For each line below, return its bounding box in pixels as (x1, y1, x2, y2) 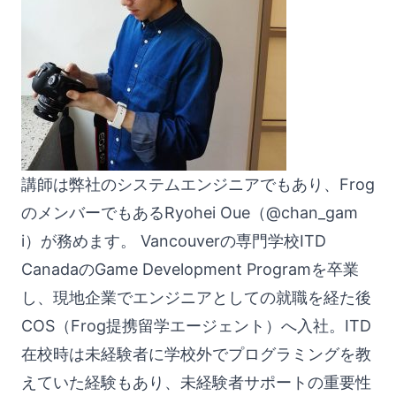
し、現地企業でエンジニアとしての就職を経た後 (21, 287, 371, 307)
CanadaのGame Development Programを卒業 (21, 259, 359, 278)
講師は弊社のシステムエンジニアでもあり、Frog (21, 174, 375, 194)
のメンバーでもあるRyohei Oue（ (21, 202, 266, 222)
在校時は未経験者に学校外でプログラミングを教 (21, 344, 371, 363)
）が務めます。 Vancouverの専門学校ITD (25, 231, 326, 250)
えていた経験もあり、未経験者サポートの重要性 (21, 372, 371, 392)
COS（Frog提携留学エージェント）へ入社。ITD (21, 316, 371, 335)
